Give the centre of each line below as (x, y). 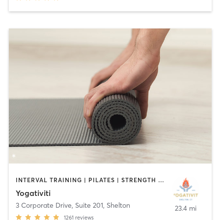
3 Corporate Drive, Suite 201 (59, 205)
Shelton (118, 205)
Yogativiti (33, 193)
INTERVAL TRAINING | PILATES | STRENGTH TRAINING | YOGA (161, 180)
